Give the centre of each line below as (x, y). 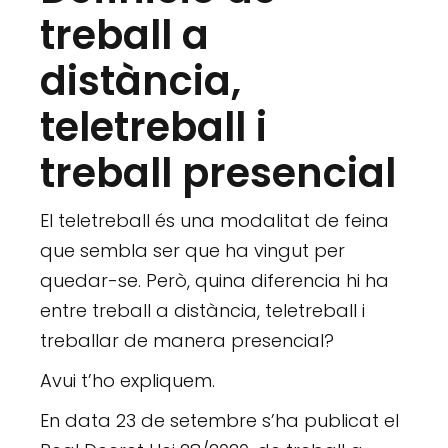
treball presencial (218, 172)
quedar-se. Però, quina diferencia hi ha (215, 280)
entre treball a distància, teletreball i (203, 310)
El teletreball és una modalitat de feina (215, 220)
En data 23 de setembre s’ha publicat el (220, 420)
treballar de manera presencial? (187, 340)
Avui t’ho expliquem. (128, 380)
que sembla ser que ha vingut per (193, 250)
